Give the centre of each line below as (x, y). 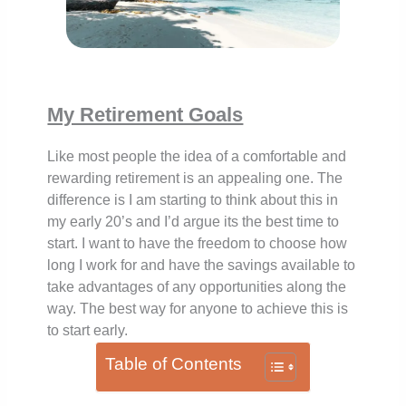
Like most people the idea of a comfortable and (197, 156)
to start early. (88, 330)
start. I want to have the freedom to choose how (198, 243)
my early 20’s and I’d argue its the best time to (193, 221)
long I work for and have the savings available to (202, 265)
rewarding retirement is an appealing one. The (195, 178)
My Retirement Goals (145, 114)
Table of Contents (174, 363)
